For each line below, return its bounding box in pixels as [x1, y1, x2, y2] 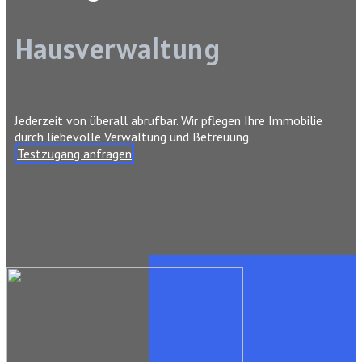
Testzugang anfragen [17, 145, 132, 162]
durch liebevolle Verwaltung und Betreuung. [15, 128, 251, 145]
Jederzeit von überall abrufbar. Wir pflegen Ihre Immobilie [15, 112, 322, 128]
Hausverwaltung [15, 30, 221, 67]
